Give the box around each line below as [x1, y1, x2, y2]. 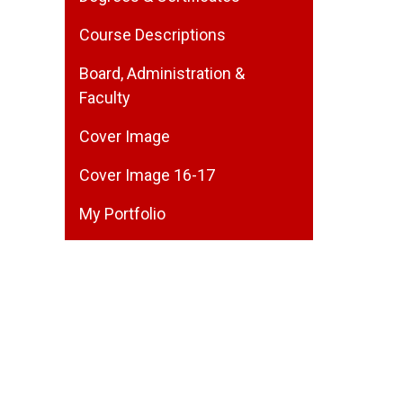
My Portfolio [79, 204, 166, 223]
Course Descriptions [79, 25, 226, 44]
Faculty [79, 88, 130, 107]
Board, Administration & [79, 64, 245, 83]
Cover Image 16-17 [79, 166, 215, 184]
